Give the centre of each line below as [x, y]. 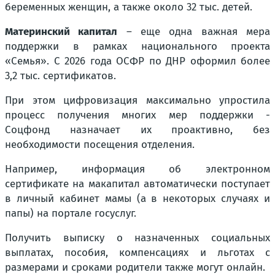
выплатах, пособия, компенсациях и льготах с [137, 253]
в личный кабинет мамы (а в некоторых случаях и [137, 199]
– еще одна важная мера [194, 32]
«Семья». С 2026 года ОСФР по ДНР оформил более [137, 61]
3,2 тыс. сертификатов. [60, 76]
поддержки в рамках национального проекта [137, 47]
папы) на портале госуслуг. [71, 214]
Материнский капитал [61, 32]
